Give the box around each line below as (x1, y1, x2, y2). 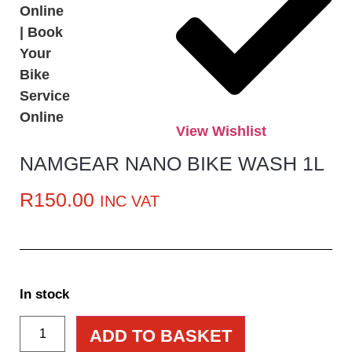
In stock (20, 287, 69, 302)
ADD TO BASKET (90, 325, 233, 346)
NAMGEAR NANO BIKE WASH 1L (20, 152, 324, 174)
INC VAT (100, 192, 159, 210)
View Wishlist (176, 123, 266, 139)
